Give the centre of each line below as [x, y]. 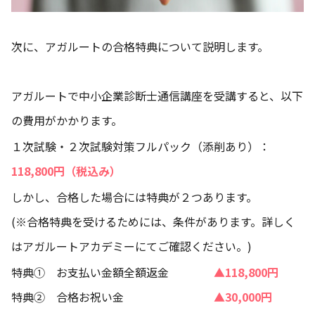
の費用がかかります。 [67, 121]
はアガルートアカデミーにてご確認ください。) [131, 246]
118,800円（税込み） [66, 171]
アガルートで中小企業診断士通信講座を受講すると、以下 [157, 96]
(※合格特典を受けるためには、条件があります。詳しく [153, 222]
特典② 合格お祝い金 [112, 297]
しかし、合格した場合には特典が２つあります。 [134, 197]
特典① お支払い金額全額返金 [107, 272]
